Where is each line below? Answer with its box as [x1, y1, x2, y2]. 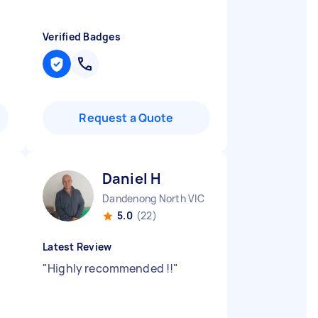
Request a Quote [79, 110, 174, 126]
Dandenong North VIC [102, 192, 204, 205]
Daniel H [102, 169, 161, 188]
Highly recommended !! [48, 261, 174, 276]
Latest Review [43, 240, 112, 253]
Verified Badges [43, 30, 121, 43]
